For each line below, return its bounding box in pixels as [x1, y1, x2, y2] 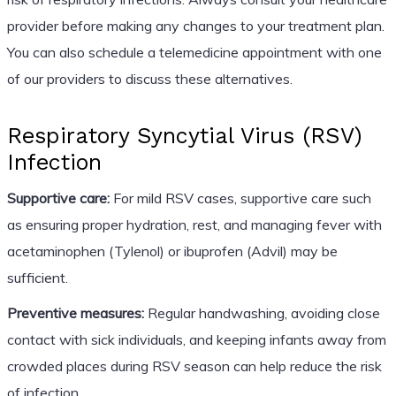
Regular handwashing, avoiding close [143, 303, 380, 322]
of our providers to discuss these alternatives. [6, 69, 293, 88]
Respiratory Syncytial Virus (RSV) [6, 122, 362, 148]
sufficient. [6, 268, 68, 286]
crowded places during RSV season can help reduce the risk [6, 356, 382, 375]
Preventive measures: [6, 303, 144, 322]
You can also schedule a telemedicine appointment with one [6, 42, 382, 61]
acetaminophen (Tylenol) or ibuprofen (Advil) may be [6, 241, 338, 260]
